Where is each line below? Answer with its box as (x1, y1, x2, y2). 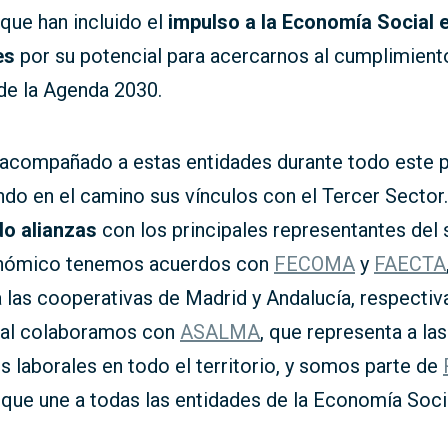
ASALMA (180, 320, 260, 345)
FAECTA (374, 252, 446, 277)
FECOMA (274, 252, 355, 277)
